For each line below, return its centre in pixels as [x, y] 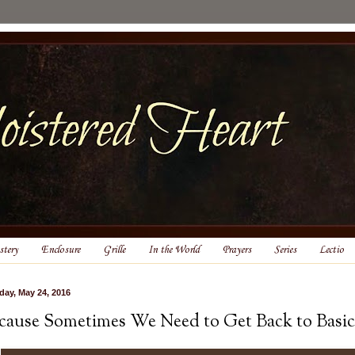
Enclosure [61, 250]
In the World [174, 250]
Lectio [332, 250]
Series [285, 250]
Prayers [237, 250]
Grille [114, 250]
